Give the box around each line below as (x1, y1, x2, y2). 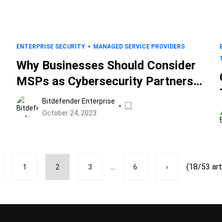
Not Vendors (16, 90, 85, 104)
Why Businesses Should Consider (16, 58, 196, 72)
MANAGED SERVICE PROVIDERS (93, 43, 185, 50)
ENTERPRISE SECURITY (16, 43, 86, 50)
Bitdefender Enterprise (42, 97, 115, 105)
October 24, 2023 (42, 109, 97, 117)
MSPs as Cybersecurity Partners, (16, 74, 197, 88)
